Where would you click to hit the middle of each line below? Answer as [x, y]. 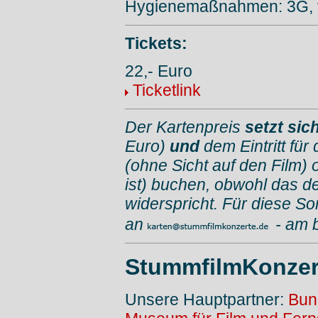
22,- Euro [159, 71]
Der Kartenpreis [185, 127]
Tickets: [156, 43]
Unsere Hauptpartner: [207, 300]
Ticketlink [167, 90]
